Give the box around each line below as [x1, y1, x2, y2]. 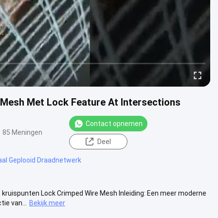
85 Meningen [2, 128, 42, 136]
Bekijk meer [29, 199, 65, 207]
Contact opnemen [86, 119, 143, 127]
